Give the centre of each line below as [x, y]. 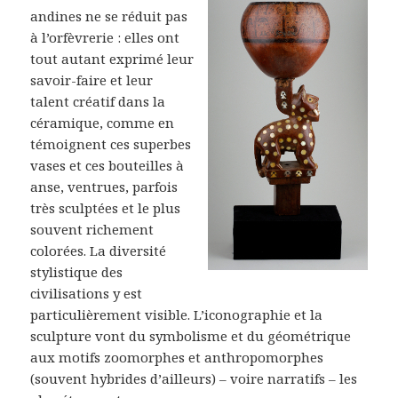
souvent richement [92, 229]
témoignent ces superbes [111, 143]
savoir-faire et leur [92, 80]
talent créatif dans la [98, 101]
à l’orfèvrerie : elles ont [105, 37]
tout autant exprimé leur [112, 58]
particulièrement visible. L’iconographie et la [177, 314]
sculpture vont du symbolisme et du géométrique [191, 335]
